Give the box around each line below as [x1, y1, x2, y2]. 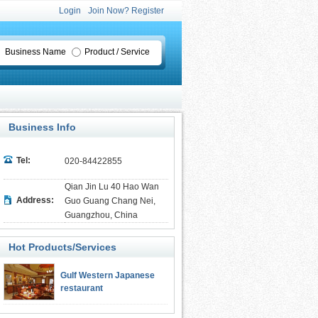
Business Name [3, 47, 66, 57]
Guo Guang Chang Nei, [65, 196, 155, 206]
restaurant [60, 283, 103, 293]
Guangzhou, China [65, 210, 138, 220]
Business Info [9, 121, 76, 133]
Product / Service [84, 47, 150, 57]
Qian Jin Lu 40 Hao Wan [65, 182, 159, 192]
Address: [14, 195, 54, 206]
